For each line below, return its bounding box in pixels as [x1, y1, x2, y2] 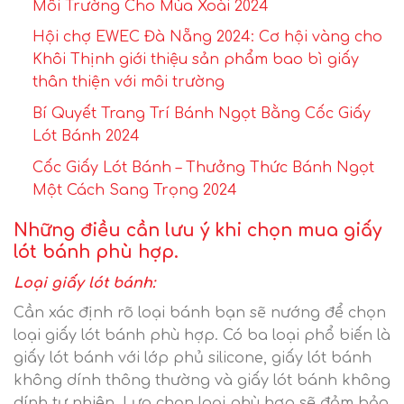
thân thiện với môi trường [32, 74, 225, 91]
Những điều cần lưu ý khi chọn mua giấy [14, 221, 381, 241]
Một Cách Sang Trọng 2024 [32, 181, 237, 198]
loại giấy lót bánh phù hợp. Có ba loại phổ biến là [14, 326, 390, 344]
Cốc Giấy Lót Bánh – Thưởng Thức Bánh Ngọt [32, 159, 374, 176]
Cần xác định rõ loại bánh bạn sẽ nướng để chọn [14, 304, 386, 321]
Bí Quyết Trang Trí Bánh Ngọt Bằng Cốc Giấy [32, 105, 371, 122]
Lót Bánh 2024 [32, 127, 140, 144]
